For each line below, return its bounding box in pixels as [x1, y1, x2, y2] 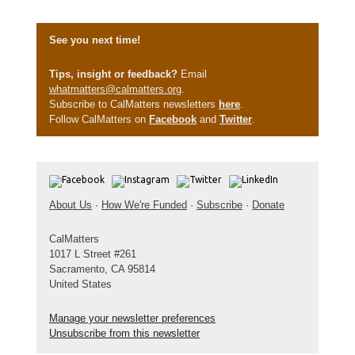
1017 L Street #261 [49, 248, 136, 260]
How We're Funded [101, 199, 187, 211]
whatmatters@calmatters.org [49, 83, 181, 95]
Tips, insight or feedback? [49, 68, 177, 80]
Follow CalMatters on [49, 113, 149, 125]
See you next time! [49, 34, 140, 46]
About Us [49, 199, 92, 211]
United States [49, 278, 112, 290]
